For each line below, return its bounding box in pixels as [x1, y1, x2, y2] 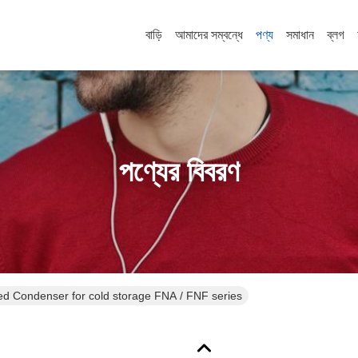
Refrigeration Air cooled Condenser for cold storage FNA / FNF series [180, 289, 242, 302]
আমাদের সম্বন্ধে [175, 28, 243, 42]
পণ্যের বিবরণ [118, 155, 240, 188]
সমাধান [286, 28, 314, 42]
